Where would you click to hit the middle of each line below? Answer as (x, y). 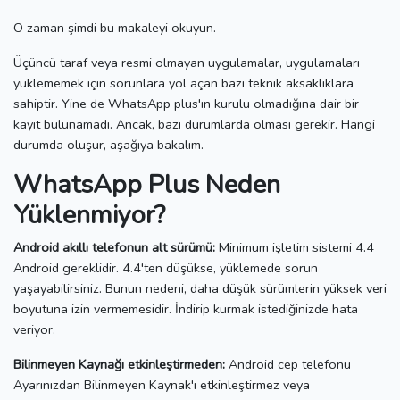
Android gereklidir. (68, 267)
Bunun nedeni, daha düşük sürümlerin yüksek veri (246, 288)
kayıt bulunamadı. (65, 124)
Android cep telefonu (288, 364)
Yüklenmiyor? (89, 214)
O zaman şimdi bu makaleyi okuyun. (115, 27)
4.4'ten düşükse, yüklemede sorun (220, 267)
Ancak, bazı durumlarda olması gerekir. (229, 124)
